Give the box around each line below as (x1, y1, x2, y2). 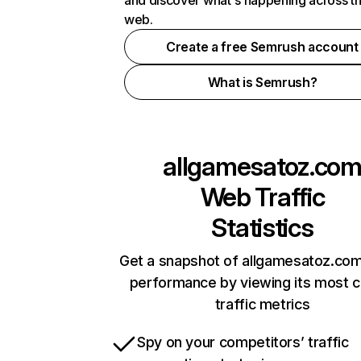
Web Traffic (200, 181, 325, 213)
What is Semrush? (207, 74, 317, 90)
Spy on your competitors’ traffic (137, 334, 349, 351)
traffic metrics (214, 296, 310, 313)
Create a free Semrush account (166, 39, 359, 55)
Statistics (211, 212, 313, 243)
